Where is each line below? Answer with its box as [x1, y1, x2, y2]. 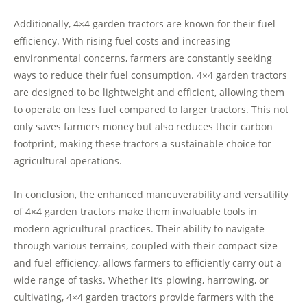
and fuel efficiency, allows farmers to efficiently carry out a [14, 256, 282, 269]
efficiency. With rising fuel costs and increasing [14, 34, 230, 47]
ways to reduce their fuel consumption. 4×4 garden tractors [14, 69, 287, 82]
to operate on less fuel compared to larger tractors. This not [14, 103, 288, 116]
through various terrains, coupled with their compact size [14, 238, 278, 252]
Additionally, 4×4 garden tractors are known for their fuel [14, 17, 275, 30]
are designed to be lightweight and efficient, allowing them [14, 86, 284, 99]
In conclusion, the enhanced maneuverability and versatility [14, 187, 288, 201]
